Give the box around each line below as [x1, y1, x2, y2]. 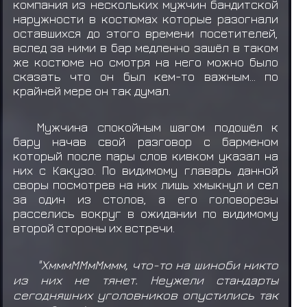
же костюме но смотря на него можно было [12, 54, 279, 69]
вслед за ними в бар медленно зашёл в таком [12, 40, 279, 55]
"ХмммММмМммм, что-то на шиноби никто [37, 257, 279, 273]
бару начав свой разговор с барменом [12, 134, 279, 149]
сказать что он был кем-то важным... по [12, 69, 279, 84]
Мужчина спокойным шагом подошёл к [37, 120, 279, 135]
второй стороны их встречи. [12, 221, 175, 236]
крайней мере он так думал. [12, 83, 173, 98]
